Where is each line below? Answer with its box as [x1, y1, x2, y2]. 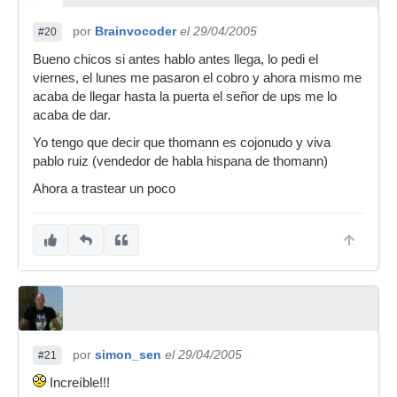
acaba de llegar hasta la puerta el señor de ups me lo [33, 90, 337, 104]
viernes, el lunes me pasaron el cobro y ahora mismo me [33, 71, 362, 85]
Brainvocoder [95, 24, 176, 38]
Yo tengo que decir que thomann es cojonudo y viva [33, 136, 331, 150]
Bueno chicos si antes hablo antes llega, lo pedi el [33, 52, 318, 66]
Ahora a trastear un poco [33, 182, 175, 196]
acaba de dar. [33, 108, 111, 122]
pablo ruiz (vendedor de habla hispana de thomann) [33, 154, 328, 168]
